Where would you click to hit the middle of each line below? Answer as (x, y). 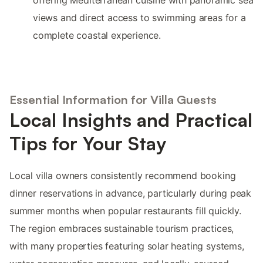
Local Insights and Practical (131, 119)
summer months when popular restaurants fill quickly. (125, 210)
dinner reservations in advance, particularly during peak (131, 193)
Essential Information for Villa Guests (113, 99)
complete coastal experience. (97, 36)
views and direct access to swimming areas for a (139, 18)
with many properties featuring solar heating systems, (127, 246)
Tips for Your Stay (88, 143)
